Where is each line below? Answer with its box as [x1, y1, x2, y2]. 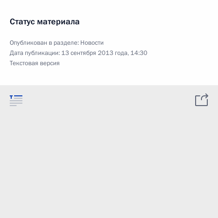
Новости [80, 38, 104, 47]
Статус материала [10, 16, 80, 27]
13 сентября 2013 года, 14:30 [61, 49, 147, 57]
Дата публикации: [10, 49, 61, 57]
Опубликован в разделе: [10, 38, 80, 47]
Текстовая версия [10, 59, 60, 68]
